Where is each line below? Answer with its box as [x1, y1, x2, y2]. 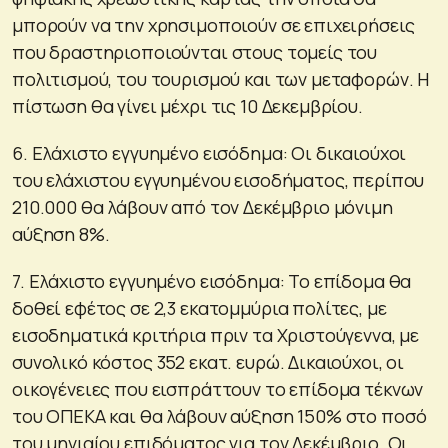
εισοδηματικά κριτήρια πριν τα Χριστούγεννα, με [12, 322, 420, 347]
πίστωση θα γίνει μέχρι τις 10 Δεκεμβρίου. [12, 93, 363, 118]
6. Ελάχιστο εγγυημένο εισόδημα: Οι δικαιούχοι [12, 140, 407, 165]
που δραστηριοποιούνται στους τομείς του [12, 39, 378, 64]
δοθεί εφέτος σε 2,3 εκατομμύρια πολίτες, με [12, 295, 387, 320]
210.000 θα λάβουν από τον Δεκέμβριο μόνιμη [12, 194, 393, 219]
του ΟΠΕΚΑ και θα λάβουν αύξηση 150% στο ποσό [12, 403, 427, 428]
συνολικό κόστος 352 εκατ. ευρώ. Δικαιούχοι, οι [12, 349, 405, 374]
